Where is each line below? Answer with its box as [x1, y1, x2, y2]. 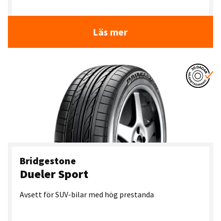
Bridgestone [20, 154, 76, 167]
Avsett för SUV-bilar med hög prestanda [20, 189, 154, 200]
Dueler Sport [20, 166, 88, 182]
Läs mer [93, 26, 128, 38]
